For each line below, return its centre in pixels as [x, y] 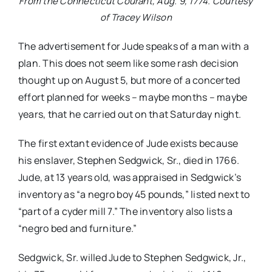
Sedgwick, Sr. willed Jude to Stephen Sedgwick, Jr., [132, 258]
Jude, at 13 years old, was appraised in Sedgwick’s [129, 178]
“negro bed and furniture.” [77, 229]
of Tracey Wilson [136, 18]
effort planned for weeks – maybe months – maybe [133, 97]
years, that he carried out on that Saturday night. [129, 114]
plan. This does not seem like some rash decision [128, 63]
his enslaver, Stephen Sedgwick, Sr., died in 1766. [128, 161]
